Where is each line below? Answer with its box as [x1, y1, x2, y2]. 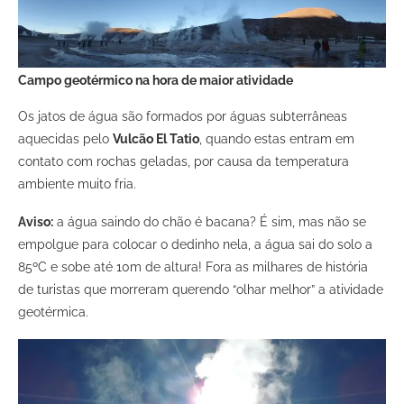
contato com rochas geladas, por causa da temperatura [18, 154, 349, 170]
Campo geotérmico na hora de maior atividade [18, 73, 293, 88]
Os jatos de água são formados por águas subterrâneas [18, 109, 347, 124]
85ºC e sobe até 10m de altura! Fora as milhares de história [18, 260, 368, 275]
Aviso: [18, 215, 53, 230]
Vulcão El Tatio [113, 132, 199, 147]
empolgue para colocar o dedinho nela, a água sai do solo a [18, 237, 372, 252]
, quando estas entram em [199, 132, 354, 147]
